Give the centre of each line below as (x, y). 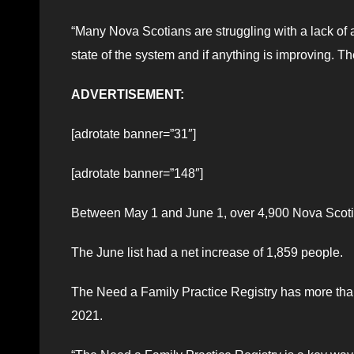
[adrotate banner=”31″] (134, 134)
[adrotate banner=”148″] (137, 173)
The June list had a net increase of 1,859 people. (207, 252)
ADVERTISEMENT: (128, 94)
